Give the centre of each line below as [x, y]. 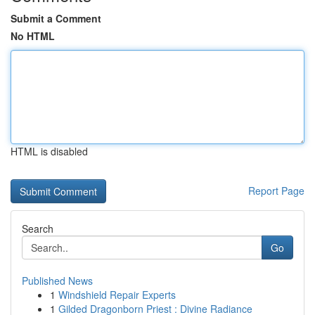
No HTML [33, 36]
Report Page [276, 191]
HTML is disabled [49, 151]
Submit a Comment [56, 18]
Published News [57, 281]
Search [38, 229]
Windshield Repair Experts [117, 295]
